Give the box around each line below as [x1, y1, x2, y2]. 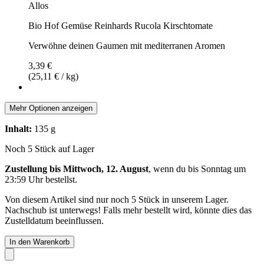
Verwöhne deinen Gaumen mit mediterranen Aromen [28, 40, 225, 51]
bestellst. [43, 174, 77, 184]
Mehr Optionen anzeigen [9, 103, 93, 113]
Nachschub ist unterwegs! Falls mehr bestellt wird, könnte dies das [5, 204, 252, 215]
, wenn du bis [148, 163, 201, 174]
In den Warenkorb [9, 237, 70, 246]
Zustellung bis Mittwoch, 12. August [5, 163, 148, 174]
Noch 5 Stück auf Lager [5, 143, 94, 154]
